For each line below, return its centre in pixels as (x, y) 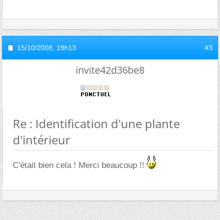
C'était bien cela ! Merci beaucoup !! (80, 165)
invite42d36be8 (110, 70)
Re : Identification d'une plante (96, 124)
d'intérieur (41, 140)
